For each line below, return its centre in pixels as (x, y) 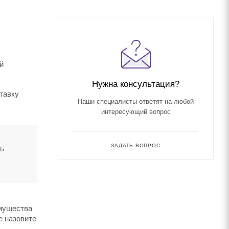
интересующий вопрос (136, 111)
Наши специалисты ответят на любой (136, 101)
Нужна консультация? (136, 84)
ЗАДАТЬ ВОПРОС (136, 145)
